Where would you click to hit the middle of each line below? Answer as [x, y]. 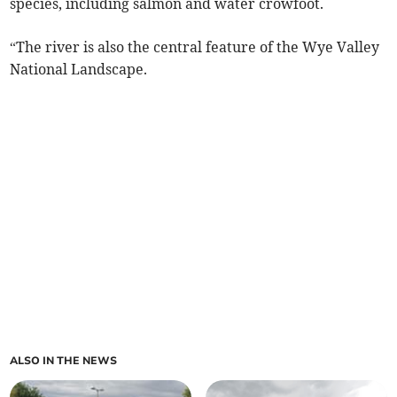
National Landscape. [79, 70]
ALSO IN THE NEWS [64, 361]
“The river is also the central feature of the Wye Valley [195, 47]
